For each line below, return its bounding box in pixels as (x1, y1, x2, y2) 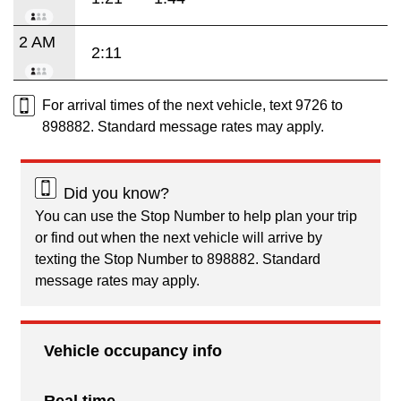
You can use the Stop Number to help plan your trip (35, 208, 357, 224)
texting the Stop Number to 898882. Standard (35, 251, 320, 267)
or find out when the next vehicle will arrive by (35, 229, 322, 245)
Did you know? (64, 183, 169, 202)
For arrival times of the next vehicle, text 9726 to (42, 97, 343, 113)
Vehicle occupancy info (44, 341, 222, 360)
